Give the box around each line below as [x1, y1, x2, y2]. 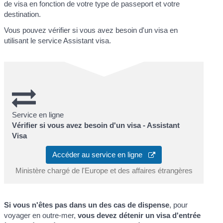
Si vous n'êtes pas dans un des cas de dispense [4, 201, 170, 210]
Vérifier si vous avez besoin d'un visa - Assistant [12, 120, 180, 129]
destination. [4, 10, 41, 19]
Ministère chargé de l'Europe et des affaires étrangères [15, 166, 193, 175]
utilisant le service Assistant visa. [4, 36, 111, 45]
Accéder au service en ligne [52, 150, 148, 159]
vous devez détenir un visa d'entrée [78, 211, 201, 220]
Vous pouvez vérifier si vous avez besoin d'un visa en [4, 25, 178, 34]
